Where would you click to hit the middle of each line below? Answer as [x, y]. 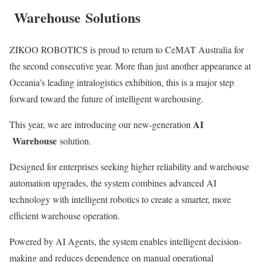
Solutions [111, 18]
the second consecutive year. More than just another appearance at [130, 66]
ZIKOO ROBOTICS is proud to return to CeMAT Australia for [127, 50]
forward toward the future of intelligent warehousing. [106, 99]
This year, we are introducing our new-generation [101, 125]
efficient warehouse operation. [65, 216]
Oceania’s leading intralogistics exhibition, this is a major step [122, 82]
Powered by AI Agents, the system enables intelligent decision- [125, 242]
